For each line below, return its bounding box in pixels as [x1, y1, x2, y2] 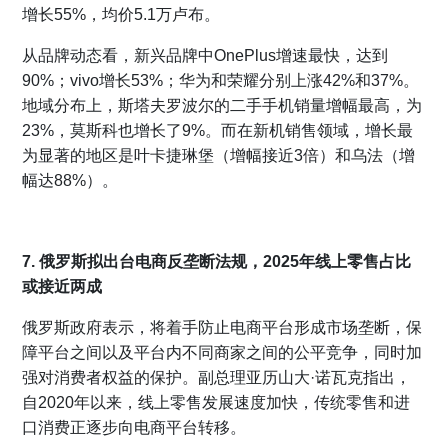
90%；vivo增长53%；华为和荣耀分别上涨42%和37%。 [22, 72, 420, 90]
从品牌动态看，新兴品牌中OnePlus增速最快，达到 [22, 47, 389, 65]
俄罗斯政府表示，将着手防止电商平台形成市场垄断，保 [22, 319, 423, 337]
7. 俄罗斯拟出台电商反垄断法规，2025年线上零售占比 [22, 253, 412, 271]
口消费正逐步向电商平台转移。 [22, 419, 247, 437]
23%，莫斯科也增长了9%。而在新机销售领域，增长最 [22, 122, 414, 140]
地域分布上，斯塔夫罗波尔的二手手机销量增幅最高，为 [22, 97, 423, 115]
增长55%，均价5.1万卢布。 [22, 6, 221, 24]
